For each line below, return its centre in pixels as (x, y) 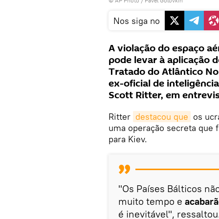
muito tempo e (152, 201)
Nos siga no (137, 21)
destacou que (162, 116)
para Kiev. (128, 139)
